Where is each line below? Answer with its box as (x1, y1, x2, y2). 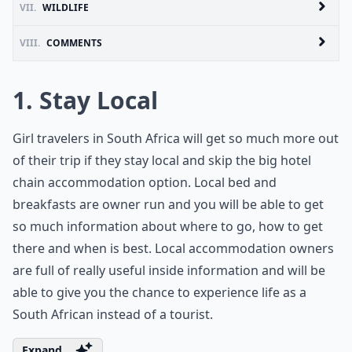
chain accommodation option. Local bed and (13, 174, 277, 191)
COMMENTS (46, 36, 102, 49)
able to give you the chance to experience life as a (13, 284, 306, 301)
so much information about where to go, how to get (13, 218, 323, 235)
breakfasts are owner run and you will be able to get (13, 196, 324, 213)
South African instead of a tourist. (13, 306, 213, 323)
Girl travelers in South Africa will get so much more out (13, 130, 339, 147)
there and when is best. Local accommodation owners (13, 240, 334, 257)
